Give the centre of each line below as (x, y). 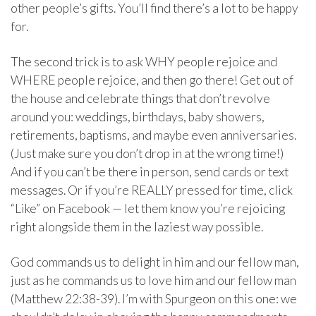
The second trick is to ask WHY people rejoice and (144, 61)
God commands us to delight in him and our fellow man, (155, 262)
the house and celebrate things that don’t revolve (140, 98)
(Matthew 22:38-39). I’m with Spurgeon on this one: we (154, 298)
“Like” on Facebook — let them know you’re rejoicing (148, 208)
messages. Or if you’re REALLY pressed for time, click (152, 190)
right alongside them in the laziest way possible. (137, 226)
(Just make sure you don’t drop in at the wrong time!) (147, 153)
